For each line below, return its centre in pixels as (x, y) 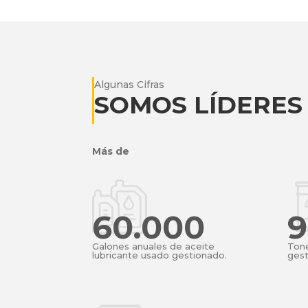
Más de (111, 152)
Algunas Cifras (130, 84)
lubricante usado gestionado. (160, 255)
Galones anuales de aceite (154, 246)
